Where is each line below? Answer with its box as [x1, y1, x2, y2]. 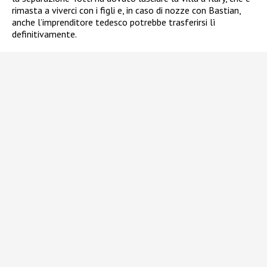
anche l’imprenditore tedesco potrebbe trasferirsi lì [12, 15, 216, 28]
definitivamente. [12, 27, 77, 40]
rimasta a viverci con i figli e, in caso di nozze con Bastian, [12, 4, 241, 16]
